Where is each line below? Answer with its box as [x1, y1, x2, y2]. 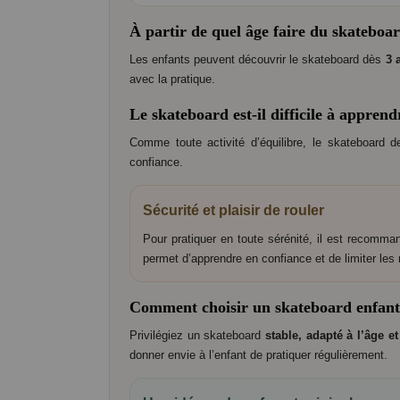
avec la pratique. [129, 72, 215, 87]
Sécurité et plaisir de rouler [143, 203, 324, 219]
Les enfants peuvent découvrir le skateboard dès [129, 53, 386, 67]
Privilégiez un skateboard [129, 329, 266, 343]
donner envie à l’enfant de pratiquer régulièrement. [129, 348, 387, 362]
